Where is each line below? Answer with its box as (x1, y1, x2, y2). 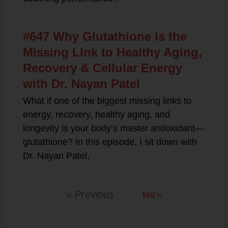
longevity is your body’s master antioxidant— (22, 123, 204, 133)
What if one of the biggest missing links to (22, 96, 191, 106)
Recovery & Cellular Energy (22, 61, 182, 75)
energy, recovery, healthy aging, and (22, 109, 170, 120)
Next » (142, 188, 162, 203)
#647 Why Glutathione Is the (22, 30, 187, 43)
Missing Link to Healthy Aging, (22, 45, 202, 59)
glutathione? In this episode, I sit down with (22, 137, 197, 147)
